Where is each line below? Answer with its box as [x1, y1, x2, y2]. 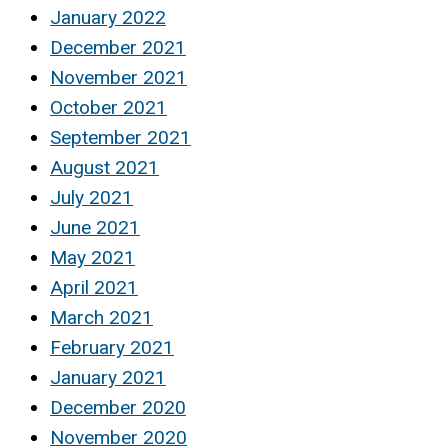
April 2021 [50, 275, 138, 299]
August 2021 [50, 155, 159, 179]
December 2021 [50, 35, 186, 59]
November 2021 [50, 65, 187, 89]
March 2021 [50, 305, 153, 329]
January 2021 [50, 365, 166, 389]
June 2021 [50, 215, 140, 239]
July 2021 [50, 185, 133, 209]
